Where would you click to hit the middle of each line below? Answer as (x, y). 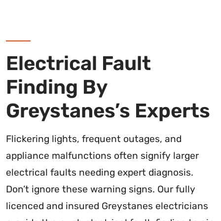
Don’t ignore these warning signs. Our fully (101, 189)
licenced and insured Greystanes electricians (107, 206)
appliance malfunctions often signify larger (102, 156)
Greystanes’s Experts (108, 111)
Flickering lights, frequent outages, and (94, 139)
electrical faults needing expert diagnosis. (100, 173)
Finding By (56, 87)
